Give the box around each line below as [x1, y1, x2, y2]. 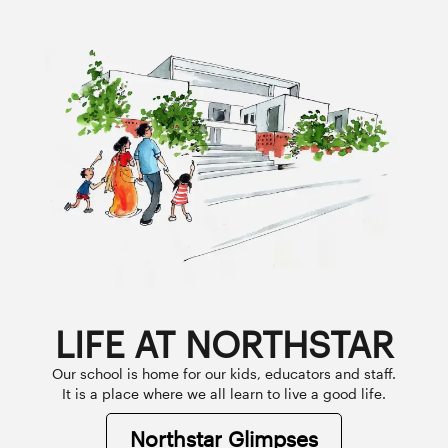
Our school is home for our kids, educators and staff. [52, 365, 396, 383]
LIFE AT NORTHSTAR [54, 323, 394, 366]
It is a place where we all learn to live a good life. [62, 385, 386, 403]
